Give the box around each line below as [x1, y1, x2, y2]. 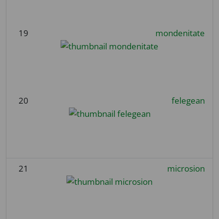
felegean [171, 94, 205, 106]
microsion [167, 162, 205, 174]
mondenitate [155, 27, 205, 39]
